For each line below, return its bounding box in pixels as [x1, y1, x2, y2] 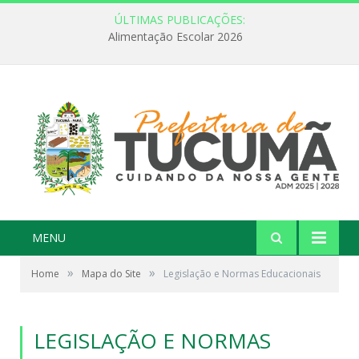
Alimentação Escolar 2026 [108, 29, 243, 45]
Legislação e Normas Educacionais [163, 266, 321, 280]
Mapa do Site [82, 266, 141, 280]
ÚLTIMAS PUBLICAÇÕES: [114, 12, 245, 27]
